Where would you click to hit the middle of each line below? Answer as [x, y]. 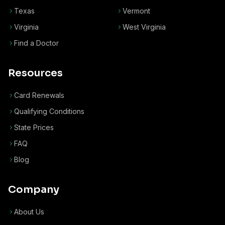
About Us [29, 212]
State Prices [34, 127]
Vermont [136, 11]
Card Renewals [39, 95]
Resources [35, 73]
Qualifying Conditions [49, 111]
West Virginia [144, 27]
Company [34, 190]
